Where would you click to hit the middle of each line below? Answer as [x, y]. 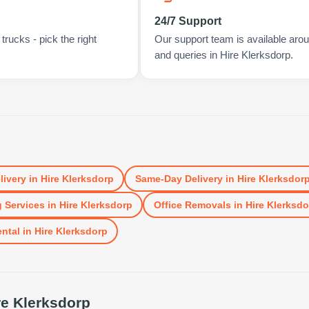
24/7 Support [188, 21]
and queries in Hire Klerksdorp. [223, 55]
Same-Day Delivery [179, 178]
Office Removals [192, 205]
